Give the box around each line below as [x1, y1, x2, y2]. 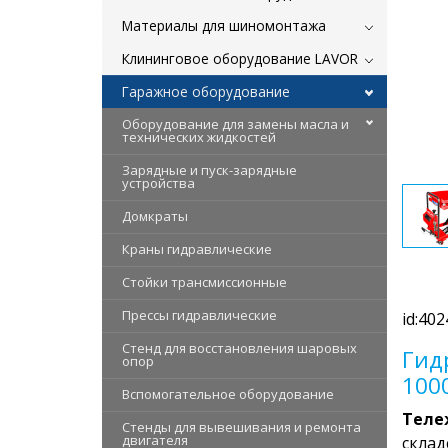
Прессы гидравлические [122, 305, 277, 324]
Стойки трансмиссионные [122, 272, 287, 291]
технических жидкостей [122, 127, 276, 146]
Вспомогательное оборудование [122, 384, 334, 403]
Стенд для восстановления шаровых [122, 338, 357, 357]
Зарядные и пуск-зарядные [122, 160, 297, 179]
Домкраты [122, 206, 188, 225]
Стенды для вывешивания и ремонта [122, 417, 361, 436]
